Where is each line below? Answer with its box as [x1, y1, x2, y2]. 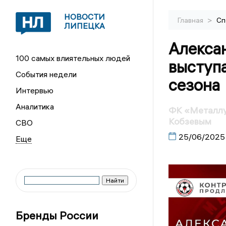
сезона [168, 75, 220, 95]
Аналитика [16, 101, 54, 111]
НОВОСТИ [64, 12, 105, 22]
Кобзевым [168, 116, 211, 128]
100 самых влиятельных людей [16, 53, 131, 63]
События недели [16, 69, 77, 79]
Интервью [16, 85, 54, 95]
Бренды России [16, 208, 99, 222]
